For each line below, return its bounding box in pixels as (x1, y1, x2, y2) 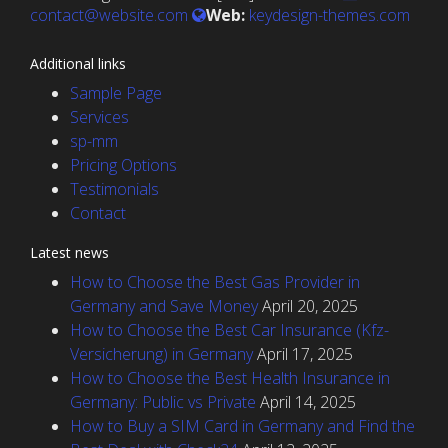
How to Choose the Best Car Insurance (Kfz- (70, 318, 389, 341)
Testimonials (70, 177, 159, 200)
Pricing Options (70, 153, 177, 176)
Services (70, 105, 129, 128)
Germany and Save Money (70, 294, 258, 317)
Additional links (30, 53, 126, 73)
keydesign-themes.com (249, 3, 410, 26)
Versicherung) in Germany (70, 342, 253, 365)
